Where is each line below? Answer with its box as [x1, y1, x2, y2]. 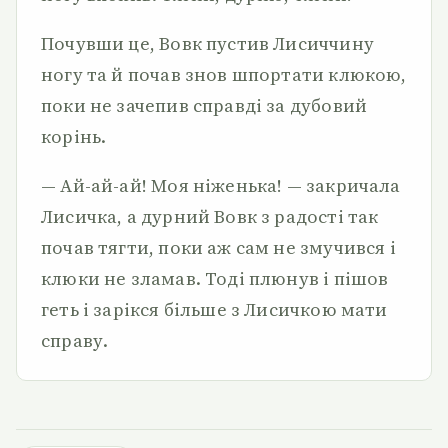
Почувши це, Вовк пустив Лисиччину [41, 31, 374, 56]
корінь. [41, 124, 107, 149]
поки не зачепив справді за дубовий [41, 93, 368, 118]
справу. [41, 328, 109, 353]
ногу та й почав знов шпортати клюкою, [41, 62, 407, 87]
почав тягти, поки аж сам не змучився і [41, 235, 396, 260]
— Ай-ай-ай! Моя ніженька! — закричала [41, 173, 401, 198]
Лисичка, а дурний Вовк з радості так [41, 204, 379, 229]
